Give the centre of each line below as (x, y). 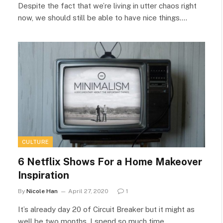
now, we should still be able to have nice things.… (103, 18)
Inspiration (44, 175)
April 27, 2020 (88, 191)
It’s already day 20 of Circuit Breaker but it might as (106, 209)
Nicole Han (42, 191)
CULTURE (36, 142)
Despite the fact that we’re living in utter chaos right (107, 6)
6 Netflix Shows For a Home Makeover (110, 162)
